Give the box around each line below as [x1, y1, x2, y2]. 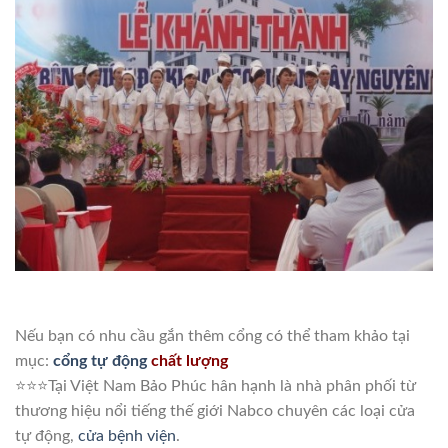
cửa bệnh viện [78, 427, 176, 444]
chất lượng [147, 352, 228, 369]
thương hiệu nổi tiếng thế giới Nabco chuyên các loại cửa [15, 402, 415, 419]
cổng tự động [53, 352, 147, 369]
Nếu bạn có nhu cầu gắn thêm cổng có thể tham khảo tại [15, 327, 410, 344]
